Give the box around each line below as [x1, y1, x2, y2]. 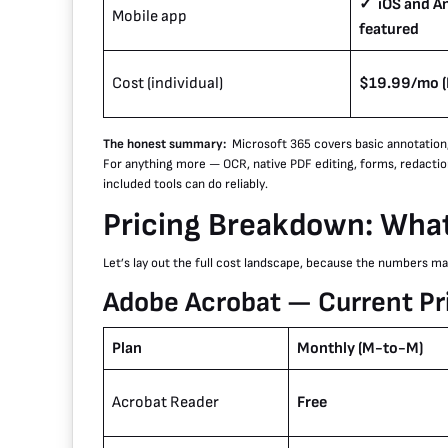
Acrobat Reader [112, 393, 219, 413]
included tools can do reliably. [103, 176, 268, 193]
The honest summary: [103, 136, 232, 153]
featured [359, 20, 419, 40]
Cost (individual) [112, 74, 223, 94]
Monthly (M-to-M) [297, 339, 423, 359]
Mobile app [112, 7, 187, 27]
